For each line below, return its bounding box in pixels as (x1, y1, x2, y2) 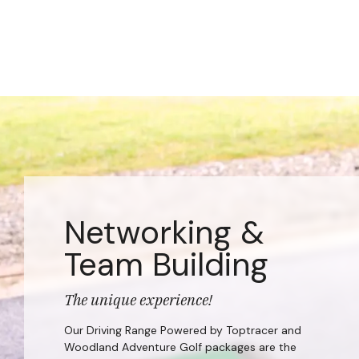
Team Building (64, 243, 268, 285)
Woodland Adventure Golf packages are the (64, 339, 296, 354)
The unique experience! (64, 289, 212, 309)
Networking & (64, 211, 264, 253)
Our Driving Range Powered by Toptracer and (64, 322, 301, 337)
